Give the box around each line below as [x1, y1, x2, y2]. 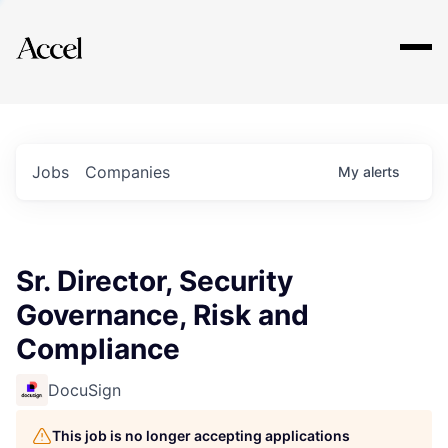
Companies [85, 162, 170, 182]
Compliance [16, 332, 180, 366]
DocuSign [48, 380, 121, 400]
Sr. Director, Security [16, 264, 293, 298]
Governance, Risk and [16, 298, 309, 332]
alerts [363, 163, 400, 180]
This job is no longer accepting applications [52, 427, 350, 444]
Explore [48, 23, 108, 47]
